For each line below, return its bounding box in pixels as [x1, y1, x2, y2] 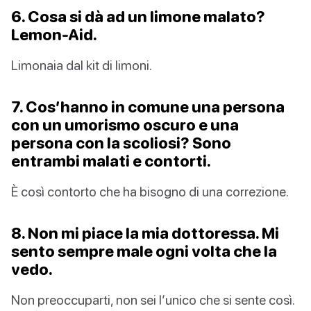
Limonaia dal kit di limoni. [11, 57, 152, 74]
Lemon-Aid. [11, 25, 97, 44]
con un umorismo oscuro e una [11, 115, 239, 135]
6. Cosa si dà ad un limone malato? [11, 7, 265, 26]
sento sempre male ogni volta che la [11, 242, 277, 261]
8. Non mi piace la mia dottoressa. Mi [11, 224, 279, 243]
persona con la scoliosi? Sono [11, 133, 231, 153]
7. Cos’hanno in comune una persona [11, 97, 285, 117]
